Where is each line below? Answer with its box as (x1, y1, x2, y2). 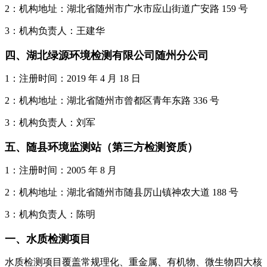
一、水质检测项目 (5, 232, 91, 245)
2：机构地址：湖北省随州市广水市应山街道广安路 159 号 (5, 3, 248, 14)
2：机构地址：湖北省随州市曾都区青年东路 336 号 (5, 95, 219, 105)
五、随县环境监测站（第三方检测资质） (5, 140, 198, 153)
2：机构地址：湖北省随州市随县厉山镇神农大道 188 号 (5, 187, 238, 197)
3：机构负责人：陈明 (5, 209, 95, 219)
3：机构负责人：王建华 (5, 25, 105, 36)
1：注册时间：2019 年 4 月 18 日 (5, 73, 141, 83)
